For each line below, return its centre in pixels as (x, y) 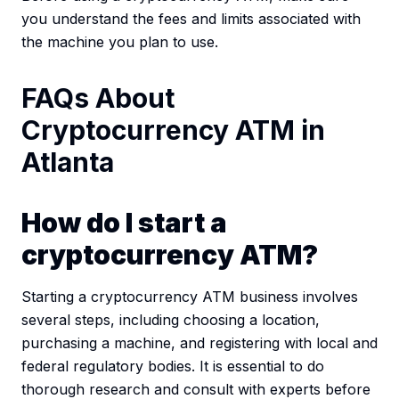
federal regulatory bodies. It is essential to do (173, 366)
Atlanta (68, 163)
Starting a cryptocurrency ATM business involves (190, 297)
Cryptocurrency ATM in (173, 130)
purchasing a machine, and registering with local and (199, 343)
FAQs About (98, 98)
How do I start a (124, 223)
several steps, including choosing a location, (171, 320)
